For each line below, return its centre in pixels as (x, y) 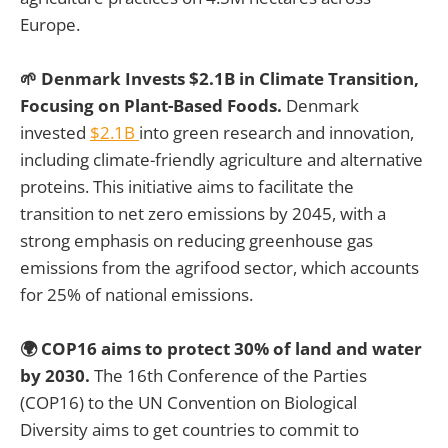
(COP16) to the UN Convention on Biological (188, 403)
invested (55, 132)
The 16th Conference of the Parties (230, 376)
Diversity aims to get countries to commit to (189, 430)
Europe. (50, 24)
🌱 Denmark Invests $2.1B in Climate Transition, (219, 78)
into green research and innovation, (276, 132)
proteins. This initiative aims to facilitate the (187, 186)
